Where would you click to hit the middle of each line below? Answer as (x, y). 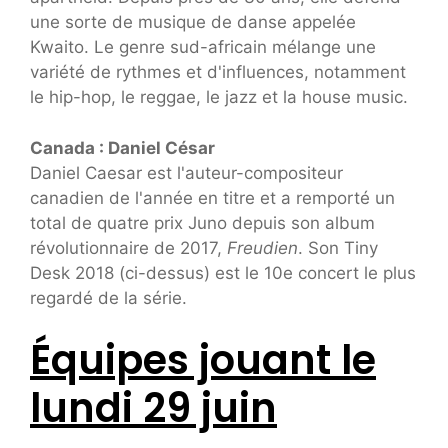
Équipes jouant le (203, 360)
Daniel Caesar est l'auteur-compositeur (186, 172)
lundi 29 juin (153, 408)
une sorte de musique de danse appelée (193, 22)
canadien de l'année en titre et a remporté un (212, 197)
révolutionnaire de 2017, (128, 247)
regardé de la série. (108, 297)
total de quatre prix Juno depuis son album (202, 222)
